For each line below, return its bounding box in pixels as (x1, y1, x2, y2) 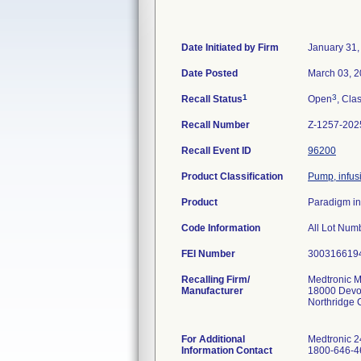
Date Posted (181, 68, 238, 79)
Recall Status (181, 93, 243, 105)
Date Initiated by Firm (181, 42, 279, 53)
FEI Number (181, 248, 235, 259)
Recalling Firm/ (181, 274, 250, 285)
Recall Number (181, 119, 250, 131)
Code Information (181, 222, 260, 234)
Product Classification (181, 171, 283, 182)
